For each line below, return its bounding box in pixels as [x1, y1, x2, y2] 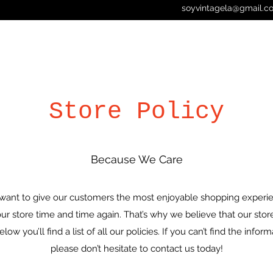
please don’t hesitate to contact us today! [50, 243, 223, 254]
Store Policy [49, 97, 224, 126]
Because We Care [90, 152, 183, 166]
